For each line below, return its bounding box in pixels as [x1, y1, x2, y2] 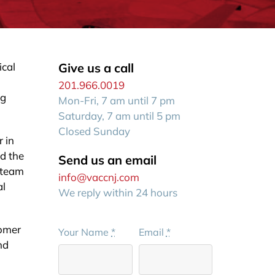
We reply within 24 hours [58, 186, 178, 199]
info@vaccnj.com [58, 171, 140, 184]
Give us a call [58, 60, 134, 76]
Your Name [58, 226, 112, 238]
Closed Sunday [58, 125, 131, 137]
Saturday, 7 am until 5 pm [58, 109, 181, 122]
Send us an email [58, 152, 157, 168]
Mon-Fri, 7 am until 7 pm [58, 94, 176, 107]
